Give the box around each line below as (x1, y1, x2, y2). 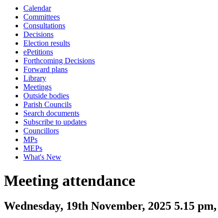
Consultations (23, 21, 65, 30)
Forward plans (23, 65, 68, 73)
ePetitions (23, 48, 53, 56)
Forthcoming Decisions (23, 56, 95, 65)
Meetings (23, 83, 52, 91)
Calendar (23, 4, 51, 12)
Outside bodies (23, 91, 69, 100)
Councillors (23, 127, 59, 135)
